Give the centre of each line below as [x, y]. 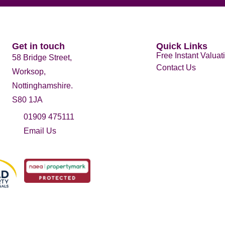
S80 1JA [27, 99]
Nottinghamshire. [42, 85]
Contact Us [176, 67]
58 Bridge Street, [42, 57]
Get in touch [38, 46]
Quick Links [182, 46]
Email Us [40, 131]
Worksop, [29, 71]
